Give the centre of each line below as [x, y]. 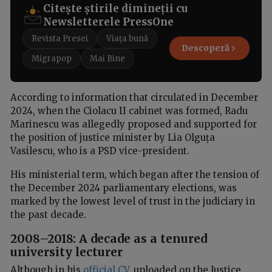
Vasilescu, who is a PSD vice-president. [100, 151]
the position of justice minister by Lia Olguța [113, 137]
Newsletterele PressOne [108, 22]
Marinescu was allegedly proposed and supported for [134, 124]
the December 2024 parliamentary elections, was [124, 188]
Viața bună [127, 38]
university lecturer [66, 252]
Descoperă [206, 48]
